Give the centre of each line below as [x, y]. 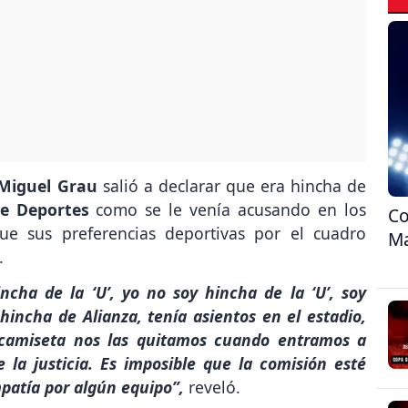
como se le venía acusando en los [228, 209]
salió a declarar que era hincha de [232, 185]
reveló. [212, 387]
